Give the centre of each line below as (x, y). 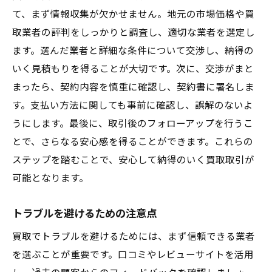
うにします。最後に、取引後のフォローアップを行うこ (133, 124)
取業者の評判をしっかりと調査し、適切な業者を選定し (134, 33)
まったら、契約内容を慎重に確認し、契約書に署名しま (133, 87)
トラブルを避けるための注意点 (84, 214)
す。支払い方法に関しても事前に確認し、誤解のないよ (133, 106)
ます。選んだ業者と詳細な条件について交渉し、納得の (133, 51)
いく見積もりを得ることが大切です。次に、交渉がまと (133, 69)
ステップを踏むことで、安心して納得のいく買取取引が (133, 160)
